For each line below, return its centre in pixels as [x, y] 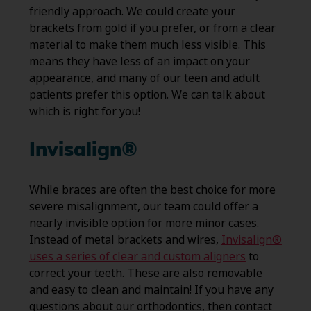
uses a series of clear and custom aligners [137, 257]
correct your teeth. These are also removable [145, 274]
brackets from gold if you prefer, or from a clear [152, 28]
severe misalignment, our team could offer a [143, 207]
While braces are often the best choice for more [152, 190]
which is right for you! [84, 112]
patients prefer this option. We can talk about [147, 95]
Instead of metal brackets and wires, [125, 240]
